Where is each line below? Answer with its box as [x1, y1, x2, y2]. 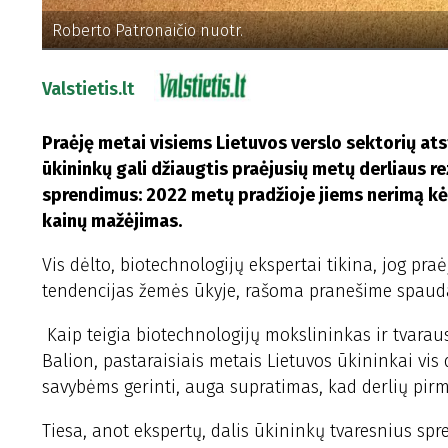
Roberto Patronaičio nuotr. [52, 21, 243, 40]
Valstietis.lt [42, 78, 134, 101]
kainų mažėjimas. [42, 210, 182, 232]
